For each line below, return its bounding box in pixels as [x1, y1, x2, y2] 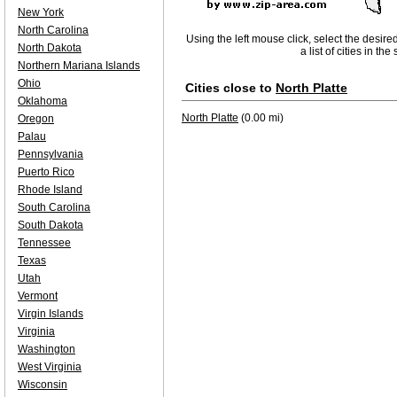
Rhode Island [18, 183, 82, 196]
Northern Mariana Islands [18, 59, 140, 72]
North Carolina [18, 24, 89, 36]
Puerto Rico [18, 166, 74, 178]
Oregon [18, 113, 54, 125]
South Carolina [18, 201, 90, 214]
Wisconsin [18, 378, 67, 391]
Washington [18, 343, 75, 355]
